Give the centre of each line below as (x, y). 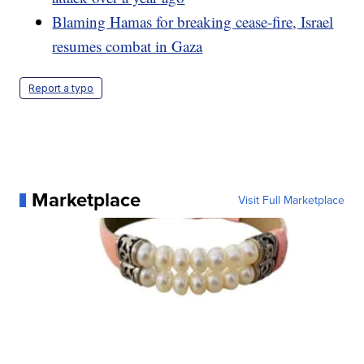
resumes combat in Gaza (128, 46)
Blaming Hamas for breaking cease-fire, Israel (193, 22)
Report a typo (61, 89)
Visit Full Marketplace (291, 200)
